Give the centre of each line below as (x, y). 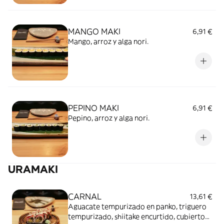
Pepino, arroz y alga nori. (109, 118)
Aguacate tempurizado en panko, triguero (137, 206)
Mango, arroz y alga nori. (108, 41)
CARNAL (85, 196)
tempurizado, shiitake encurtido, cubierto (136, 216)
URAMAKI (33, 169)
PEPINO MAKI (93, 108)
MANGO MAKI (94, 31)
